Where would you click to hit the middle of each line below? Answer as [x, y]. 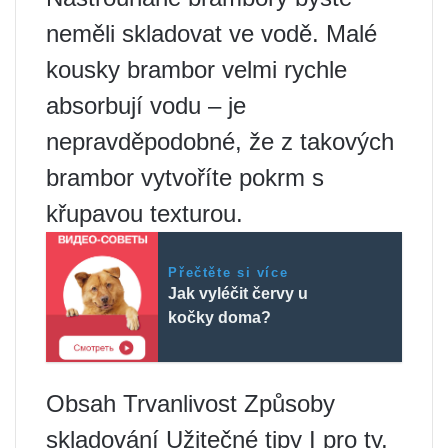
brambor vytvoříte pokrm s [185, 177]
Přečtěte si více [228, 272]
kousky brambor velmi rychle [196, 69]
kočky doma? [220, 317]
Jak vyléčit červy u [238, 293]
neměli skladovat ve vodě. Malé [211, 33]
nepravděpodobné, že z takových [220, 141]
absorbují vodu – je [146, 105]
